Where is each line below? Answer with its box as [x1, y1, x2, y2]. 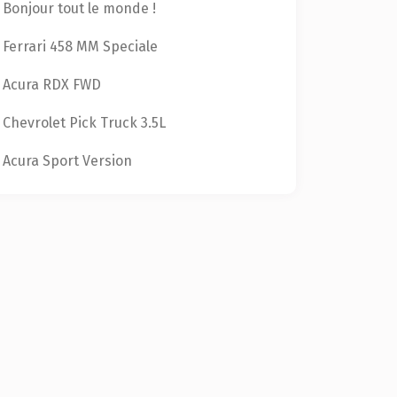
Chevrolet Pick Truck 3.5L [3, 114, 166, 131]
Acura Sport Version [3, 152, 132, 169]
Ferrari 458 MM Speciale [3, 38, 158, 55]
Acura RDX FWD [3, 76, 101, 93]
